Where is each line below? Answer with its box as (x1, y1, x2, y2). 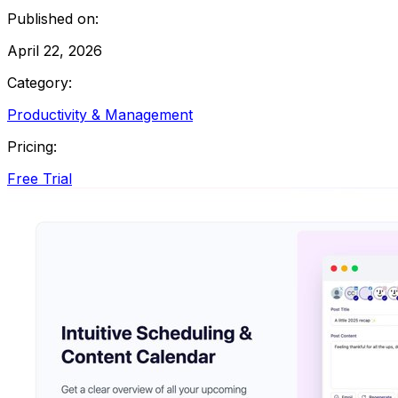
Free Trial (7, 169, 72, 187)
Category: (7, 73, 72, 92)
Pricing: (7, 137, 57, 155)
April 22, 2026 (7, 41, 102, 60)
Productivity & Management (7, 105, 193, 123)
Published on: (7, 9, 99, 28)
